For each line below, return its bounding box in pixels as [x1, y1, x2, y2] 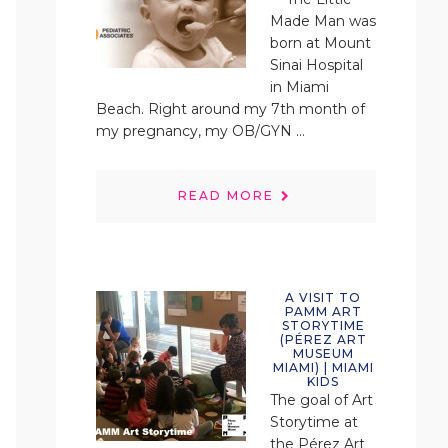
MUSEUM [292, 346, 354, 361]
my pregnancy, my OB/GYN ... [96, 122, 305, 140]
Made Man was [270, 12, 376, 30]
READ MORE [178, 187, 274, 203]
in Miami [270, 78, 329, 96]
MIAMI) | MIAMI [272, 360, 374, 375]
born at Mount [270, 34, 371, 52]
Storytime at [270, 413, 358, 431]
